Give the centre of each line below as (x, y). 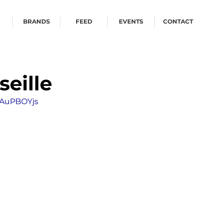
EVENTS (131, 21)
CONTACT (178, 21)
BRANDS (36, 21)
